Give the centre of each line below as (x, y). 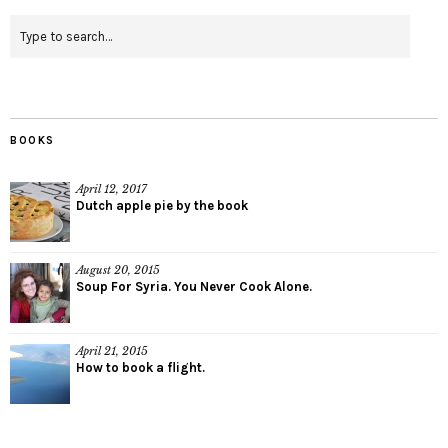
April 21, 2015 (112, 350)
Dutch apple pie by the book (162, 205)
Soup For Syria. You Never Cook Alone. (194, 286)
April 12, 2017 (111, 188)
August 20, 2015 (118, 269)
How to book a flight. (140, 367)
